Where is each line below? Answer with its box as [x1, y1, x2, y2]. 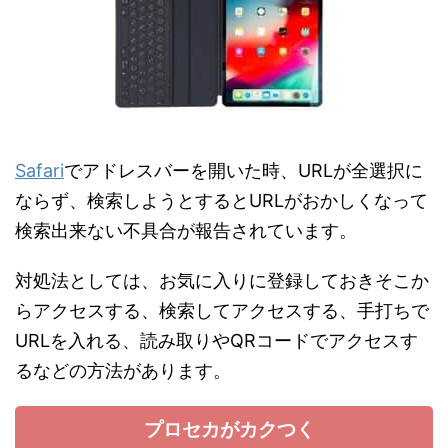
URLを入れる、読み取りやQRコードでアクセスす [15, 329, 418, 351]
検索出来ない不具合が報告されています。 [15, 219, 357, 241]
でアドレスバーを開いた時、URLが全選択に [64, 159, 423, 181]
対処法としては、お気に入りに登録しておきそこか [15, 269, 429, 291]
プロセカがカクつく [143, 417, 315, 441]
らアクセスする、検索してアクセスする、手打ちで [15, 299, 429, 321]
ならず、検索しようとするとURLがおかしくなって [15, 189, 428, 211]
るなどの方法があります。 [15, 359, 231, 381]
